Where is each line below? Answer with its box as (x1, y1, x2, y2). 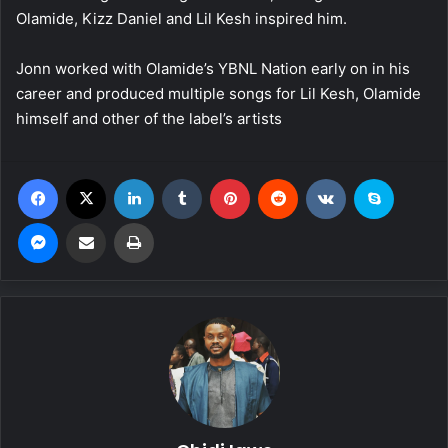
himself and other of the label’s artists (16, 109, 282, 129)
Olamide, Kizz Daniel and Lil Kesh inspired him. (16, 9, 347, 29)
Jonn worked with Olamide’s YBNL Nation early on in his (16, 59, 410, 79)
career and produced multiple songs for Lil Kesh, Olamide (16, 84, 421, 104)
